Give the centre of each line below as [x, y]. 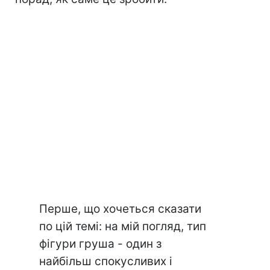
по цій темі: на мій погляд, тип [123, 227]
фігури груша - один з [100, 244]
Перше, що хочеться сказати [120, 209]
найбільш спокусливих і [106, 262]
